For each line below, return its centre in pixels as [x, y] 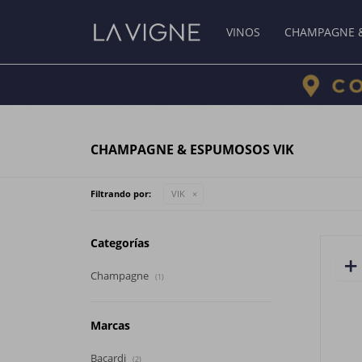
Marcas [110, 325]
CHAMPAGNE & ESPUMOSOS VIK [192, 149]
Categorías [120, 243]
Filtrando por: [121, 194]
